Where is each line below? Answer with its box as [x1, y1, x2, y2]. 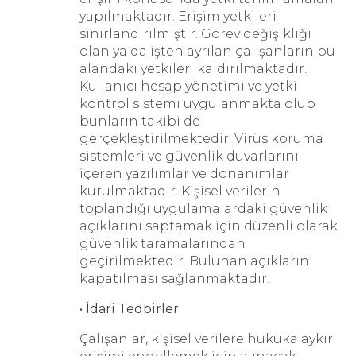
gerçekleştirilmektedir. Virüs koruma [79, 131, 323, 146]
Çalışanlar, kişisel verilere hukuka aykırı [79, 331, 337, 346]
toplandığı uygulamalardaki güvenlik [79, 201, 327, 216]
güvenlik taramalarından [79, 236, 246, 251]
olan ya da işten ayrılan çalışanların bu [79, 44, 335, 59]
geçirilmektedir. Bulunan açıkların [79, 253, 309, 269]
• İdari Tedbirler [79, 301, 179, 316]
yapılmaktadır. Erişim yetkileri [79, 9, 277, 24]
